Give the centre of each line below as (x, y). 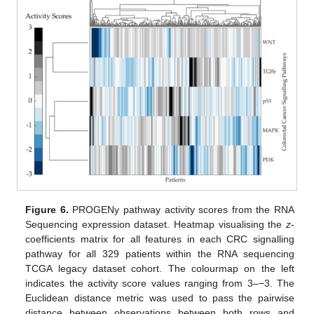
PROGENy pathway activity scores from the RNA (181, 210)
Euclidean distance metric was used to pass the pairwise (160, 298)
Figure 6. (47, 210)
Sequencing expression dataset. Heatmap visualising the (156, 225)
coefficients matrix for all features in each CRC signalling (160, 239)
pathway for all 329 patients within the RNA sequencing (160, 254)
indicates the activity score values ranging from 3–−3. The (160, 284)
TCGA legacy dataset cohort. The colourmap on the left (160, 269)
